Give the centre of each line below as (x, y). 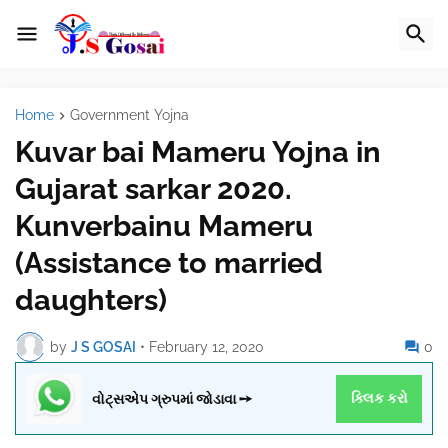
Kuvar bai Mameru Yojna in (198, 152)
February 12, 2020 (206, 346)
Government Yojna (129, 115)
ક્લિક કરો (379, 398)
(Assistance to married (169, 263)
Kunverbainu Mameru (164, 226)
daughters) (91, 300)
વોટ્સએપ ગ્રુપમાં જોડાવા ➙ (172, 399)
